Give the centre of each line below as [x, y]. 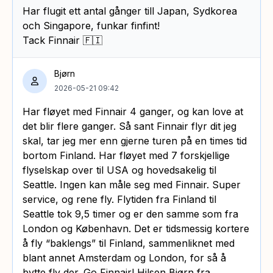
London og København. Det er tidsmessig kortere [136, 228]
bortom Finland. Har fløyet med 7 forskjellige [126, 155]
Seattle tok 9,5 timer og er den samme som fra [130, 214]
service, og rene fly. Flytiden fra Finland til [119, 199]
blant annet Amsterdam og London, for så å [124, 257]
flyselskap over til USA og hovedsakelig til [119, 170]
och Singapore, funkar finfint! [91, 25]
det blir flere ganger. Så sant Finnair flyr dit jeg [129, 126]
